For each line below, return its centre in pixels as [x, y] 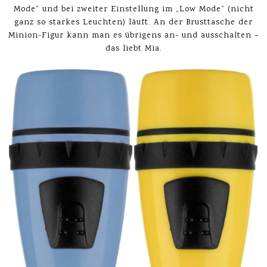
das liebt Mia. [133, 49]
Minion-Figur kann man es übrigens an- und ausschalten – [133, 35]
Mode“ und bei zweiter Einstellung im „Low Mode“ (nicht [133, 9]
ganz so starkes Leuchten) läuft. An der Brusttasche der [133, 22]
